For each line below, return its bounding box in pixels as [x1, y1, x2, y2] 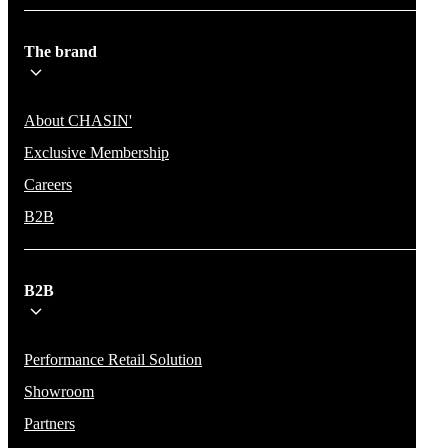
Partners [24, 414, 75, 432]
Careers [24, 175, 72, 193]
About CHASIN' [24, 111, 132, 129]
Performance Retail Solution [24, 350, 202, 368]
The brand [24, 42, 97, 60]
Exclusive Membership [24, 143, 169, 161]
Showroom [24, 382, 94, 400]
